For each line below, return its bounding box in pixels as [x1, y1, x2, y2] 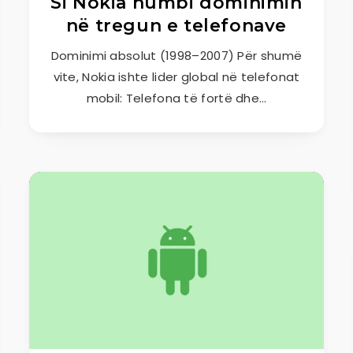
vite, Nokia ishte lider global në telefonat [53, 69, 300, 85]
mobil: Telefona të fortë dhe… [86, 90, 267, 106]
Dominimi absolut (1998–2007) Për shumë [50, 47, 303, 64]
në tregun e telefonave [65, 15, 288, 36]
